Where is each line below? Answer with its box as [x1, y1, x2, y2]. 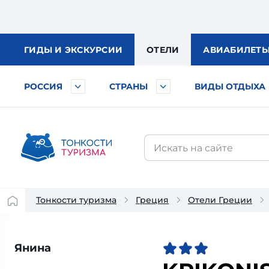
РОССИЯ [24, 81, 62, 92]
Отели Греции [188, 195, 252, 205]
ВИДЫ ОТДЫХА [195, 81, 265, 92]
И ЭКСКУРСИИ [55, 44, 122, 55]
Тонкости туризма [36, 195, 116, 205]
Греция [136, 195, 169, 205]
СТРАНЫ [109, 81, 148, 92]
